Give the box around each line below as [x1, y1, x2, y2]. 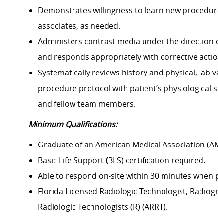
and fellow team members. [38, 98, 136, 109]
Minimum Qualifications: [28, 119, 117, 130]
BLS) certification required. [108, 155, 205, 166]
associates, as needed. [38, 20, 120, 32]
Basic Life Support [38, 155, 106, 166]
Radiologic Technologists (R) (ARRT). [38, 201, 168, 213]
